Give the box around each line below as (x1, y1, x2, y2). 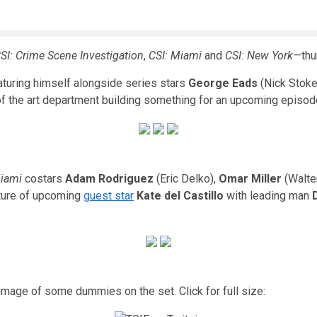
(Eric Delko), (154, 172, 219, 185)
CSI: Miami (149, 49, 202, 62)
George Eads (188, 76, 258, 90)
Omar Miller (219, 172, 282, 185)
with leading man (224, 189, 312, 202)
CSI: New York (225, 49, 293, 62)
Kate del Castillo (137, 189, 224, 202)
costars (22, 172, 65, 185)
